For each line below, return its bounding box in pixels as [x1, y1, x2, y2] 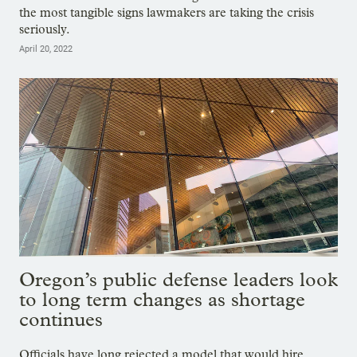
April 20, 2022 [19, 43, 73, 54]
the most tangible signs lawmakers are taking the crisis [19, 4, 314, 20]
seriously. [19, 21, 70, 37]
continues [19, 308, 103, 331]
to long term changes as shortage [19, 288, 305, 312]
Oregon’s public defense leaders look [19, 268, 338, 292]
